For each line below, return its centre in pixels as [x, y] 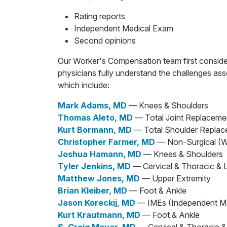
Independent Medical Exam [124, 28]
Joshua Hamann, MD [100, 154]
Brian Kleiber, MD [92, 191]
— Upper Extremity [175, 178]
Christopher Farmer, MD [106, 142]
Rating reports [100, 16]
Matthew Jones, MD [99, 178]
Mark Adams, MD [92, 105]
